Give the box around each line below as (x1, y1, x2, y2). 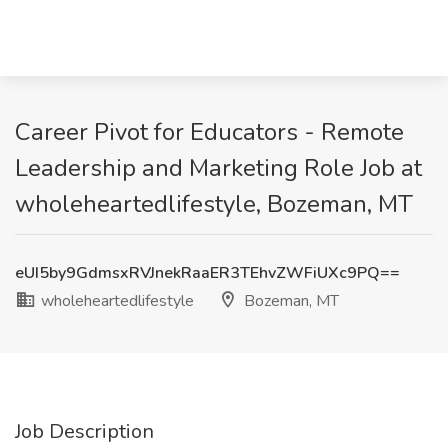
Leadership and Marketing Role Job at (15, 152, 422, 184)
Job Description (15, 418, 154, 445)
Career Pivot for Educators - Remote (15, 116, 404, 148)
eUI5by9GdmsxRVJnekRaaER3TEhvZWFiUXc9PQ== (15, 262, 400, 284)
